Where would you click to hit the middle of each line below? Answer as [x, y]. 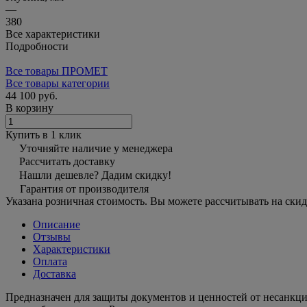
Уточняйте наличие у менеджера [96, 148]
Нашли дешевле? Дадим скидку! [95, 175]
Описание [57, 224]
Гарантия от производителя [84, 188]
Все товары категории [58, 83]
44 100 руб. [32, 95]
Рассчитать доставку [67, 161]
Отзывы [52, 236]
